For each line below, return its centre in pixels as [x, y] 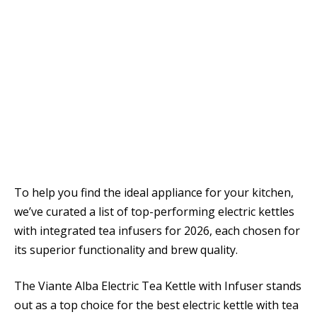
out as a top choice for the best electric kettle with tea [156, 305]
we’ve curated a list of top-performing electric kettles [154, 211]
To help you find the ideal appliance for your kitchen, [154, 192]
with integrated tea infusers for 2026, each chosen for [157, 230]
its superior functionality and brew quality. [126, 249]
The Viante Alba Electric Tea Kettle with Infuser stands [158, 286]
